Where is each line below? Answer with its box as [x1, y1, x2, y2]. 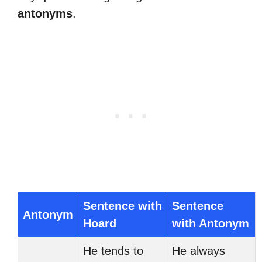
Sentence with [83, 199, 162, 212]
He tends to [83, 244, 143, 257]
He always [172, 244, 225, 257]
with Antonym [172, 217, 249, 230]
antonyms [18, 7, 73, 20]
